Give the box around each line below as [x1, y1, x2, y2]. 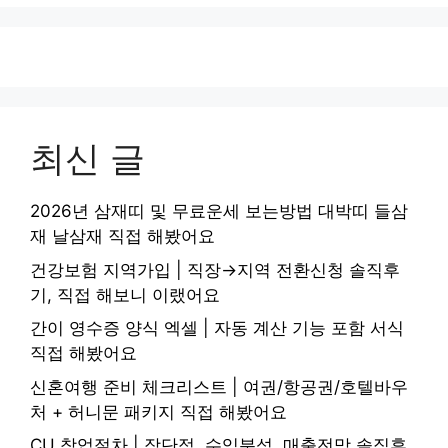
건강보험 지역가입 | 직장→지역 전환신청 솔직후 [30, 259, 400, 280]
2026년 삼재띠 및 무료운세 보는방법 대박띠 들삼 [30, 201, 408, 222]
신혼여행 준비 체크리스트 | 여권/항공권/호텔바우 [30, 376, 408, 397]
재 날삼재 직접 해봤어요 [30, 226, 215, 247]
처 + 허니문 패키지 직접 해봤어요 [30, 401, 287, 422]
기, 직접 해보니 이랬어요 [30, 284, 220, 305]
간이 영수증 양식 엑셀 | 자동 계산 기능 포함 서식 [30, 318, 404, 339]
